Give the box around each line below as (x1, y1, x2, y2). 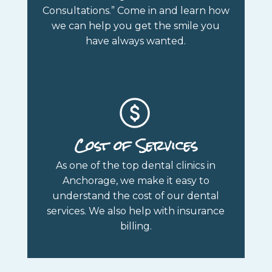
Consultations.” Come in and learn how (42, 5, 229, 17)
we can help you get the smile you (52, 20, 220, 32)
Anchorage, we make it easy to (62, 175, 209, 187)
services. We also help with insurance (47, 205, 225, 217)
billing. (120, 220, 152, 233)
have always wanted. (86, 35, 186, 47)
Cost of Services (74, 131, 198, 160)
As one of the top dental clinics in (56, 160, 216, 172)
